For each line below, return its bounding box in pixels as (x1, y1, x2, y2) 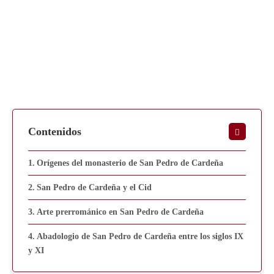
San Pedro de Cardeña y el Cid (36, 183, 152, 193)
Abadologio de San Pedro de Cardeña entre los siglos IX (36, 232, 243, 242)
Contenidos (28, 125, 81, 138)
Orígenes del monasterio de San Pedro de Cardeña (36, 158, 223, 168)
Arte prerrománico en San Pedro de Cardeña (36, 207, 204, 217)
